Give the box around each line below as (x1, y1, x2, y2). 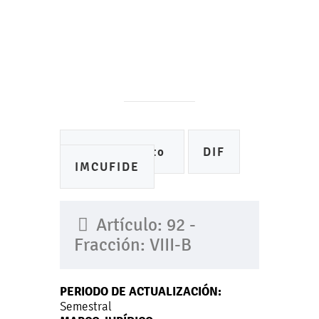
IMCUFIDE (75, 159, 140, 174)
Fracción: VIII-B (74, 235, 192, 255)
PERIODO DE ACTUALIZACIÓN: (60, 283, 221, 299)
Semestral (60, 299, 112, 313)
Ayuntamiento (75, 145, 169, 159)
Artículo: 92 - (92, 215, 196, 235)
